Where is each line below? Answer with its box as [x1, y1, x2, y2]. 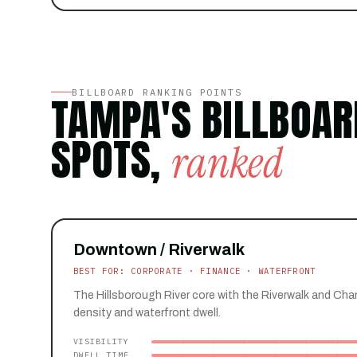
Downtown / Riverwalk [73, 241, 245, 259]
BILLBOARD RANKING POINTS [72, 85, 243, 98]
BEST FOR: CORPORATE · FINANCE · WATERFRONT [73, 265, 316, 277]
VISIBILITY [73, 335, 129, 347]
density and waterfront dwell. [73, 307, 221, 320]
